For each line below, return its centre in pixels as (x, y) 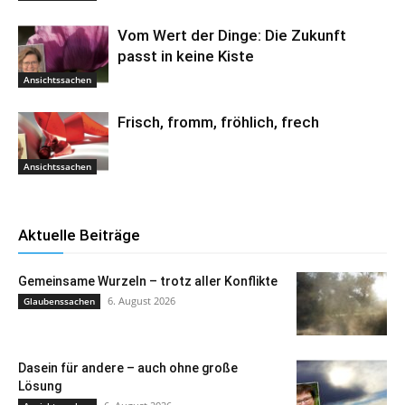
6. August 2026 (141, 301)
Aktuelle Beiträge (79, 235)
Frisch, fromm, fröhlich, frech (218, 122)
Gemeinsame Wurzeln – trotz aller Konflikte (148, 282)
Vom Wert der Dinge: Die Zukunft (232, 36)
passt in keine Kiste (186, 57)
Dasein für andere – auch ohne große (128, 368)
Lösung (40, 386)
